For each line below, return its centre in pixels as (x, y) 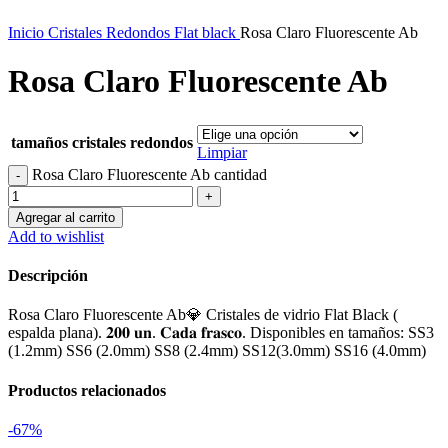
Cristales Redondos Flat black (144, 32)
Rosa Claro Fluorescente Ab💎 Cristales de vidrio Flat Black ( (203, 315)
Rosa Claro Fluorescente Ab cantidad (149, 174)
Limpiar (222, 152)
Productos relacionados (87, 390)
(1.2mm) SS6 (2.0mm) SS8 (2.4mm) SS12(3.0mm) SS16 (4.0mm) (221, 351)
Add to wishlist (56, 236)
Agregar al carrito (65, 217)
